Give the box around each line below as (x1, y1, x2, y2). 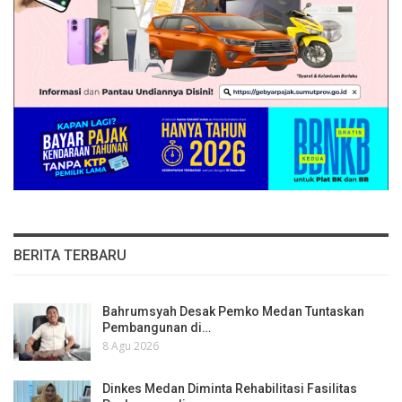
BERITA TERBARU (13, 247, 127, 265)
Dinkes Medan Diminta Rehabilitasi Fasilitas (102, 380, 357, 396)
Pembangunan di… (102, 320, 211, 336)
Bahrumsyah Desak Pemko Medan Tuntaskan (102, 304, 364, 319)
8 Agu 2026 (102, 338, 159, 354)
